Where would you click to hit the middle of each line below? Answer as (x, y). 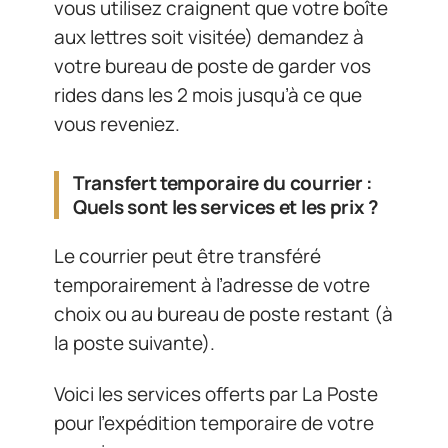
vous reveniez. (117, 124)
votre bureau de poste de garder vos (212, 66)
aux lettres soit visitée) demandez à (209, 37)
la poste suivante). (134, 342)
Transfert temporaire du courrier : (223, 183)
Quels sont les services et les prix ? (226, 207)
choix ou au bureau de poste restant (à (223, 313)
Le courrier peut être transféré (187, 255)
